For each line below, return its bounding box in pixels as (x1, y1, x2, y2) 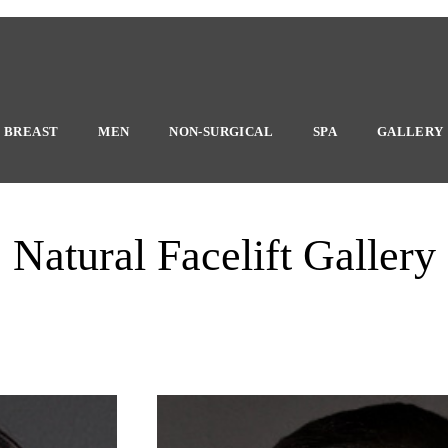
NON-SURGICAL (169, 123, 274, 139)
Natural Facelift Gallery (12, 231, 436, 280)
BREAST (4, 123, 59, 139)
